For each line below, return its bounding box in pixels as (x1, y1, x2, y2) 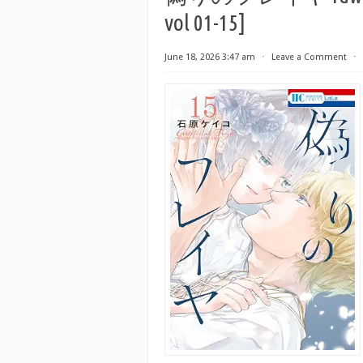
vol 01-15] (164, 10, 246, 35)
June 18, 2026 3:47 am (164, 52, 255, 62)
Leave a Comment (271, 52, 347, 62)
